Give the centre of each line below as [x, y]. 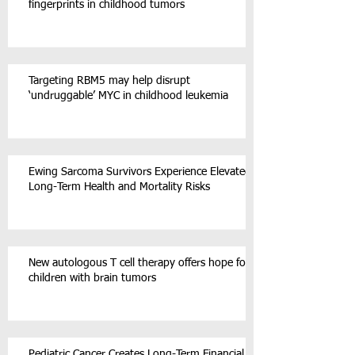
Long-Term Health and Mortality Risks [119, 187]
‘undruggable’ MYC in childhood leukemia [128, 96]
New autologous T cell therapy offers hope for [139, 263]
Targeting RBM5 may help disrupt [109, 81]
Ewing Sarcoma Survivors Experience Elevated [140, 172]
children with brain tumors [92, 278]
